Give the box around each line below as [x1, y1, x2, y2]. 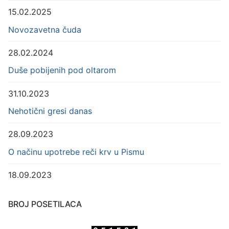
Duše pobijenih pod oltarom [8, 65, 116, 76]
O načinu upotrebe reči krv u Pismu [8, 146, 144, 157]
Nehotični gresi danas [8, 106, 92, 117]
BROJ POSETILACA [8, 199, 82, 210]
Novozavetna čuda [8, 24, 81, 35]
